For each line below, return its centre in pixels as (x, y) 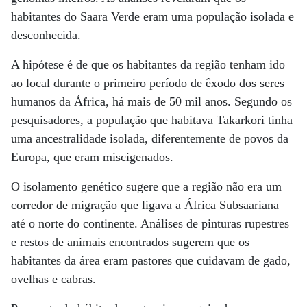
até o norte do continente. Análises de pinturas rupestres (150, 223)
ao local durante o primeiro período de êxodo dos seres (148, 83)
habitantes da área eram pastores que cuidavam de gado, (151, 260)
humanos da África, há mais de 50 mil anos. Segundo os (151, 101)
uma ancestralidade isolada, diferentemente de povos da (150, 138)
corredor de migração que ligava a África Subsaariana (145, 205)
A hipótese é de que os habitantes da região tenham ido (148, 64)
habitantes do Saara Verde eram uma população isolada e (152, 16)
